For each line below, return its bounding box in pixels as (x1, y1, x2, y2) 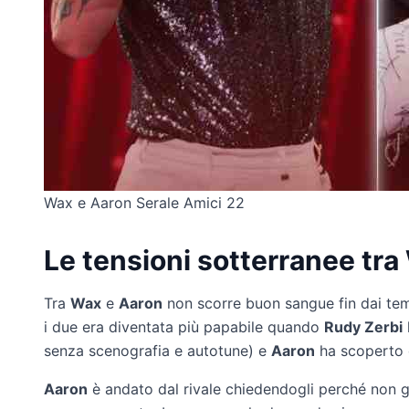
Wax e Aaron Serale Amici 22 (44, 193, 245, 212)
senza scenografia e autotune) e (44, 341, 271, 360)
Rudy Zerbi (324, 317, 403, 336)
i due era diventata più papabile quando (44, 317, 324, 336)
